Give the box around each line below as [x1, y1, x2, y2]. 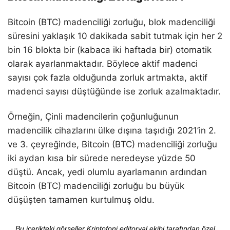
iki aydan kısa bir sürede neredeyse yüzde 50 [8, 152, 196, 163]
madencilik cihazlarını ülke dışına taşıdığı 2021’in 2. [8, 125, 216, 136]
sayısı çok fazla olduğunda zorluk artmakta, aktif [8, 72, 207, 83]
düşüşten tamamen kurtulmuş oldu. [8, 194, 155, 205]
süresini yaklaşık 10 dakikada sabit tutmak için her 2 [8, 30, 222, 41]
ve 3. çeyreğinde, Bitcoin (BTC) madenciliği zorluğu [8, 139, 217, 149]
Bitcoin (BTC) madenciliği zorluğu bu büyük [8, 180, 184, 191]
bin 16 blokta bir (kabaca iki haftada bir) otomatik [8, 44, 212, 55]
